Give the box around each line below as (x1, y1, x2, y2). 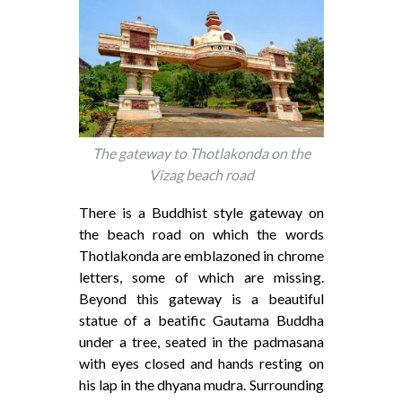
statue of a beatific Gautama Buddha (78, 310, 324, 328)
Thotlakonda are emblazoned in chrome (78, 246, 324, 264)
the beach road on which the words (78, 224, 324, 242)
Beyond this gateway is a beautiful (78, 289, 324, 307)
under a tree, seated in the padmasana (78, 332, 324, 350)
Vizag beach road (148, 165, 254, 183)
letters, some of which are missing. (78, 267, 324, 285)
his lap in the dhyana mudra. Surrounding (78, 375, 324, 393)
